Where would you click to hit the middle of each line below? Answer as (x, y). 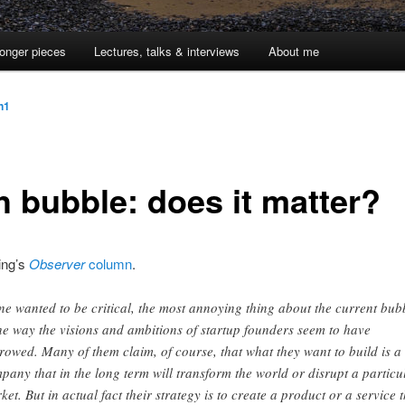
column (108, 263)
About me (293, 52)
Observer (57, 263)
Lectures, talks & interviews (167, 52)
